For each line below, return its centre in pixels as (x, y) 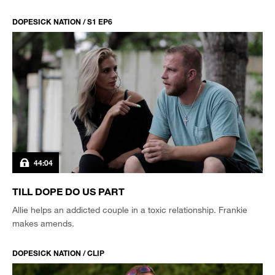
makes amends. (43, 223)
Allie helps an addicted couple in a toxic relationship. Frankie (130, 209)
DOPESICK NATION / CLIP (58, 253)
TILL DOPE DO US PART (68, 191)
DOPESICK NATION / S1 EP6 (62, 21)
